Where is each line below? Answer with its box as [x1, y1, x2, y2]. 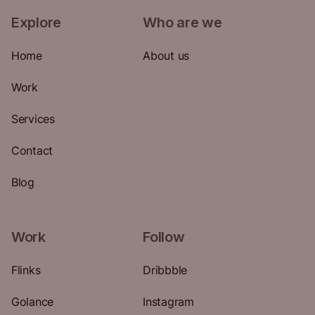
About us [143, 49, 190, 63]
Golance [11, 295, 54, 309]
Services [11, 112, 55, 127]
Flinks [11, 263, 41, 278]
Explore [11, 14, 62, 32]
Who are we [143, 14, 222, 32]
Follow [143, 229, 185, 246]
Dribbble [143, 263, 188, 278]
